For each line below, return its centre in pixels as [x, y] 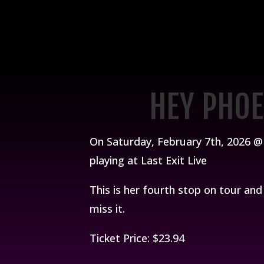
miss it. [107, 208]
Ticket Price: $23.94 [137, 238]
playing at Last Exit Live [148, 160]
